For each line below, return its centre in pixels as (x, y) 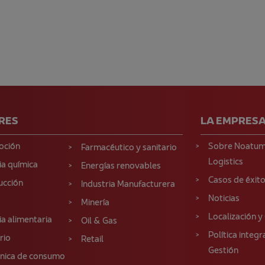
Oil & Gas (99, 221)
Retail (92, 240)
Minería (95, 203)
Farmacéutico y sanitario (129, 148)
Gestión (223, 251)
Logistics (226, 162)
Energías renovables (121, 166)
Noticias (224, 199)
